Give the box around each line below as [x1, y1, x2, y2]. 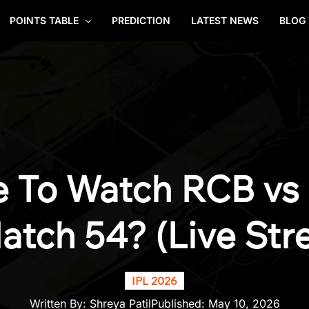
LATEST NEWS [191, 14, 259, 26]
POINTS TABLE [9, 14, 79, 26]
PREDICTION [112, 14, 170, 26]
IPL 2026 [132, 274, 177, 288]
